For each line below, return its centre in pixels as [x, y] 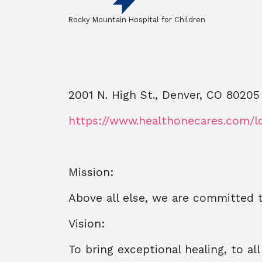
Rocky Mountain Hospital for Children [137, 20]
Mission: [91, 172]
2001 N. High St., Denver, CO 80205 [164, 95]
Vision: [87, 224]
